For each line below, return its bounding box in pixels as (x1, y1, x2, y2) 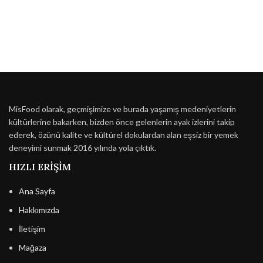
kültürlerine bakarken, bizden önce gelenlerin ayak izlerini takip (9, 117, 235, 127)
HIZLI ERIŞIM (9, 161, 71, 173)
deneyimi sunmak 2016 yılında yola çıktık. (9, 143, 156, 153)
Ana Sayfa (19, 186, 55, 197)
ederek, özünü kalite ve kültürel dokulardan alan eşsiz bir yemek (9, 130, 238, 140)
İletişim (19, 224, 45, 234)
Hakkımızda (19, 205, 59, 215)
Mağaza (19, 242, 46, 253)
